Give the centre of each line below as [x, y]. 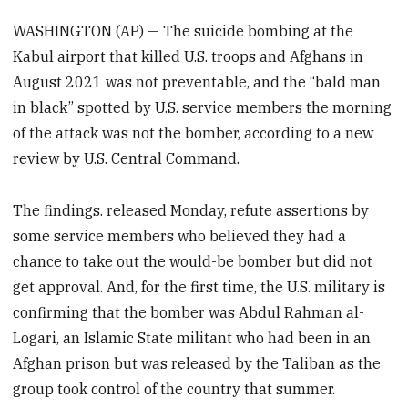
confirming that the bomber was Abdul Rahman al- [189, 312]
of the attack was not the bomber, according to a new [194, 133]
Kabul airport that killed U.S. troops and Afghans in [189, 57]
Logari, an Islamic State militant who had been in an [192, 337]
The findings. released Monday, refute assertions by [191, 210]
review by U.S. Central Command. [127, 159]
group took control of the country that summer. [174, 388]
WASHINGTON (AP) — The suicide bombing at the [184, 31]
